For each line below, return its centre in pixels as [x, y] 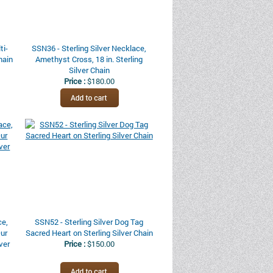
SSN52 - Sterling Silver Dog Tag [89, 222]
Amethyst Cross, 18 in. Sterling [89, 59]
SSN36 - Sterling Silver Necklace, [89, 48]
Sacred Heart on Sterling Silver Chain [89, 233]
